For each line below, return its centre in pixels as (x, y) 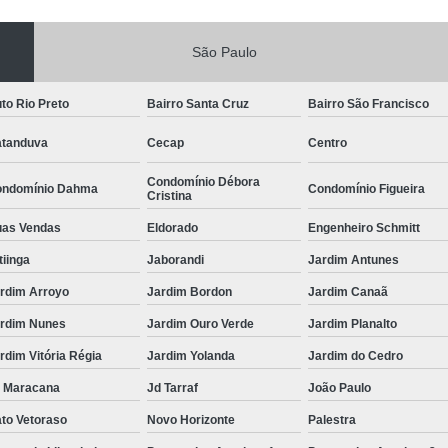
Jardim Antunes (353, 259)
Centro (327, 142)
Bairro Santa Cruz (198, 103)
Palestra (332, 419)
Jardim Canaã (348, 291)
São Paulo (224, 51)
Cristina (169, 195)
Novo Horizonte (191, 419)
